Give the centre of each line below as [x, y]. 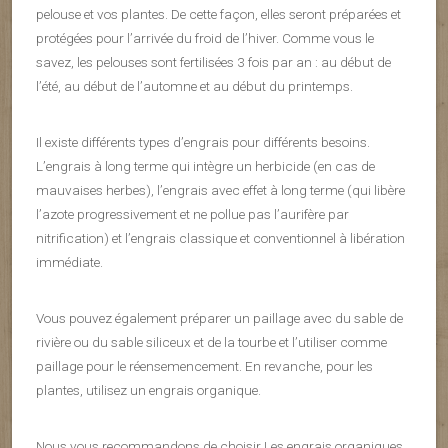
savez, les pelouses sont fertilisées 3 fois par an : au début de [213, 61]
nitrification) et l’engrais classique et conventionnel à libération [220, 237]
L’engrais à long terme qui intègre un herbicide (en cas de [205, 165]
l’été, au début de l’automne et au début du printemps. [194, 85]
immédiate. [69, 261]
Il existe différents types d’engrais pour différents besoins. [203, 141]
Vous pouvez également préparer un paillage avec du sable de [219, 317]
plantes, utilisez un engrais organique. [148, 389]
